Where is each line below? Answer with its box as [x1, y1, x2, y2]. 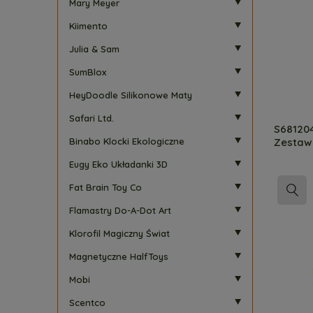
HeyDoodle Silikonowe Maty [69, 89, 192, 101]
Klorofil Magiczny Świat [69, 228, 170, 239]
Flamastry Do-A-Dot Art [69, 205, 171, 216]
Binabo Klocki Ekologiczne [69, 136, 184, 147]
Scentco [69, 297, 105, 308]
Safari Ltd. [69, 112, 114, 124]
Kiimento [69, 20, 108, 31]
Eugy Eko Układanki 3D [69, 159, 168, 170]
